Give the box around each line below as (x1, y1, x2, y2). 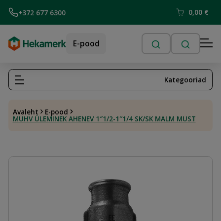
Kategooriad (164, 74, 207, 84)
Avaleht (12, 107, 38, 116)
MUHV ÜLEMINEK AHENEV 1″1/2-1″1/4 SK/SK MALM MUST (12, 113, 196, 123)
